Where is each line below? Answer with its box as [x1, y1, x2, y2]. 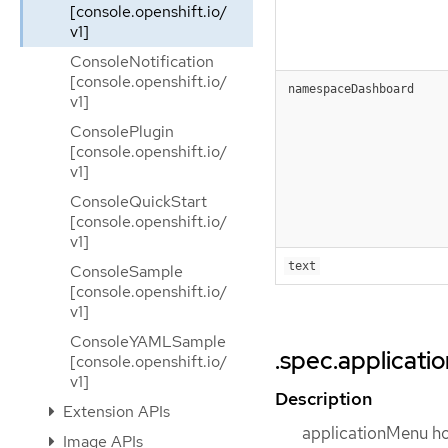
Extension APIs [59, 401, 170, 422]
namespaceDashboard [288, 82, 414, 97]
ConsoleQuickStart [70, 191, 207, 212]
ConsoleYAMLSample [70, 331, 226, 352]
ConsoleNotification [70, 51, 214, 72]
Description [275, 387, 372, 411]
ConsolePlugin [70, 121, 174, 142]
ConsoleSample [70, 261, 183, 282]
